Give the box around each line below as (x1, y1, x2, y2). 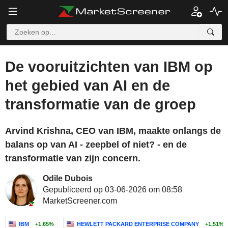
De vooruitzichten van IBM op (5, 59, 213, 75)
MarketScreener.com (43, 196, 117, 205)
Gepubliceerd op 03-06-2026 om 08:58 (43, 185, 182, 194)
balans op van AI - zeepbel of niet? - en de (5, 139, 187, 150)
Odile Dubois (43, 174, 93, 183)
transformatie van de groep (5, 96, 196, 112)
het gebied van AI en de (5, 77, 170, 94)
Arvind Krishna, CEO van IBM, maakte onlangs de (5, 126, 221, 136)
